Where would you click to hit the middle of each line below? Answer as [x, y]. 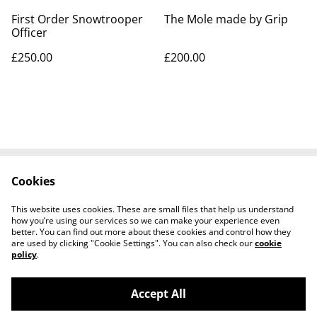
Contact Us [100, 189]
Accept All [158, 294]
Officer [29, 32]
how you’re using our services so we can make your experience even [145, 220]
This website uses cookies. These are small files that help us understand [152, 209]
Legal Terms [217, 189]
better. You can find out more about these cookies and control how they [151, 232]
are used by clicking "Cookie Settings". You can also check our [133, 243]
